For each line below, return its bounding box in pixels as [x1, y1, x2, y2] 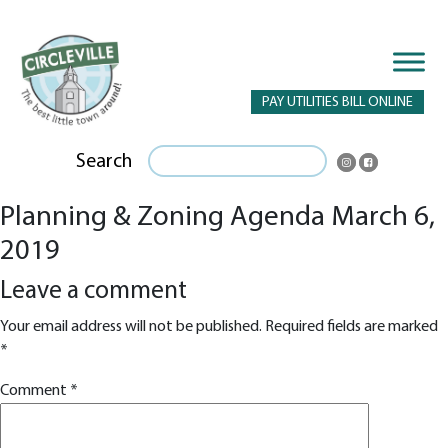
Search [76, 151, 133, 172]
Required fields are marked [265, 318, 438, 335]
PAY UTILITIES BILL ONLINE [262, 95, 413, 110]
